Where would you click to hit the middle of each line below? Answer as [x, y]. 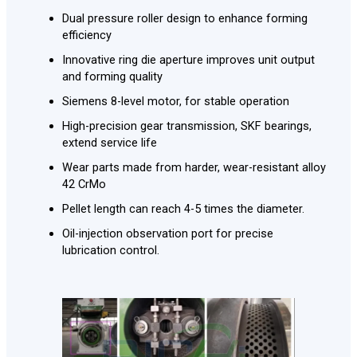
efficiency [87, 35]
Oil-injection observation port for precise [168, 233]
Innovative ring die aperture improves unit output [188, 59]
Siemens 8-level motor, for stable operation [176, 101]
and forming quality [112, 76]
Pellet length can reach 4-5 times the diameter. [183, 208]
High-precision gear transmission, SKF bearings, [187, 126]
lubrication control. [111, 250]
